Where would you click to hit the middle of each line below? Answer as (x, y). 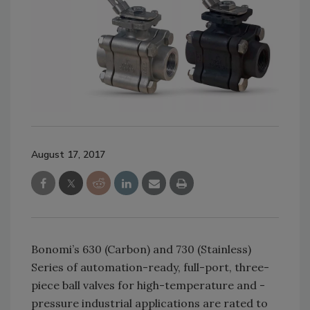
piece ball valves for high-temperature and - (148, 285)
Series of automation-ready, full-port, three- (150, 267)
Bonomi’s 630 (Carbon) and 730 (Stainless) (141, 249)
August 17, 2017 (68, 154)
